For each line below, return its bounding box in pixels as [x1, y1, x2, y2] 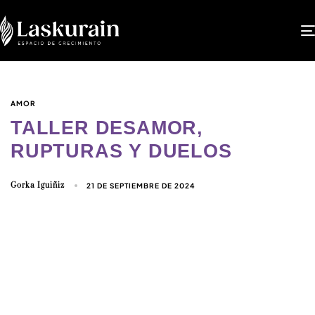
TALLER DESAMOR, [11, 117, 203, 139]
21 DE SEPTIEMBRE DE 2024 [86, 181, 196, 190]
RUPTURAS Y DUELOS [11, 140, 232, 162]
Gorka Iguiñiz [11, 180, 65, 191]
